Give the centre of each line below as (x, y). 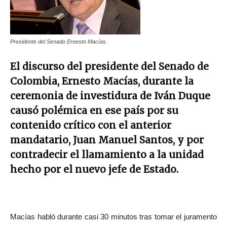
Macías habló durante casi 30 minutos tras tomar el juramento (113, 217)
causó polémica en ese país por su (94, 110)
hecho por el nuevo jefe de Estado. (94, 169)
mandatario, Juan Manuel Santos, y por (107, 140)
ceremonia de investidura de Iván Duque (110, 96)
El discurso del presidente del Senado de (109, 66)
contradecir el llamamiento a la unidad (107, 155)
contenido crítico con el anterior (91, 125)
